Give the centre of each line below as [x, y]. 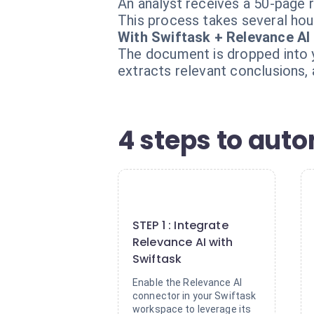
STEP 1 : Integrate [180, 225]
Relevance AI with [183, 242]
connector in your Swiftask [194, 296]
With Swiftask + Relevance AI [214, 37]
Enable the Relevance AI [187, 282]
